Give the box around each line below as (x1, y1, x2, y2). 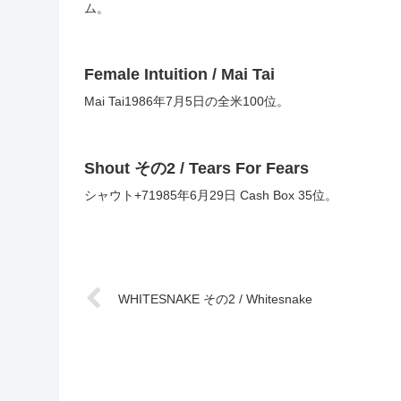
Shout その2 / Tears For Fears (84, 158, 309, 177)
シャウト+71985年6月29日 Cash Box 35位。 (84, 187, 337, 202)
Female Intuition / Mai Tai (84, 65, 275, 84)
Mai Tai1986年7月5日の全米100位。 (84, 94, 289, 109)
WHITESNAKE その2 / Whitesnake (118, 292, 312, 307)
